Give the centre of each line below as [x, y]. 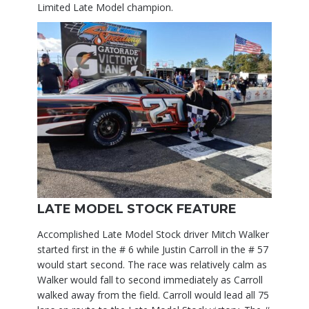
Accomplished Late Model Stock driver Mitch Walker [153, 235]
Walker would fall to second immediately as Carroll [150, 280]
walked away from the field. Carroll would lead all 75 [153, 295]
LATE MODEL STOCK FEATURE [137, 209]
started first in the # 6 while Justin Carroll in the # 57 [153, 250]
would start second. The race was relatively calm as [152, 265]
